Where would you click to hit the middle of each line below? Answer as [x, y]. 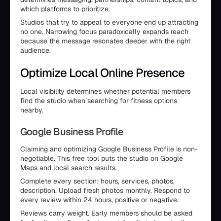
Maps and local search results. [69, 168]
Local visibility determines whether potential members [105, 91]
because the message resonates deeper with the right [105, 41]
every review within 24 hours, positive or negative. [99, 200]
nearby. [32, 110]
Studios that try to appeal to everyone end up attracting [109, 22]
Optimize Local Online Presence [103, 73]
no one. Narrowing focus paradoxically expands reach [104, 32]
